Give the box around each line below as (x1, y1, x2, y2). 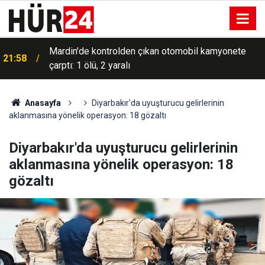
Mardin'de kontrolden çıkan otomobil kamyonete (49, 46, 246, 57)
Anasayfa (22, 98, 61, 108)
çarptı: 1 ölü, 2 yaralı (49, 60, 130, 71)
